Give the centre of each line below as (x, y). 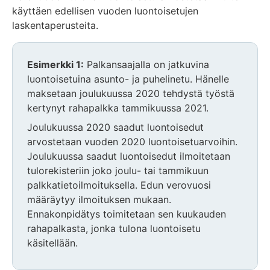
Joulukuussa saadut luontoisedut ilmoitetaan (129, 156)
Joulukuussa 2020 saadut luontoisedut (115, 127)
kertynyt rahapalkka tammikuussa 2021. (118, 108)
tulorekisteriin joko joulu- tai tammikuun (118, 170)
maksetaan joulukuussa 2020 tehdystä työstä (131, 93)
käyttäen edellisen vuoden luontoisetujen (105, 11)
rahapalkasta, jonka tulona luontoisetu (114, 228)
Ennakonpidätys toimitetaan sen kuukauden (127, 214)
